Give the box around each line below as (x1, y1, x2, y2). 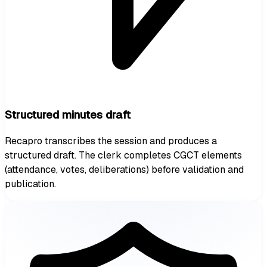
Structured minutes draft (5, 107, 131, 122)
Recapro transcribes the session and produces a (5, 135, 217, 148)
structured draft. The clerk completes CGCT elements (5, 149, 242, 162)
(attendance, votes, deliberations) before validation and (5, 163, 244, 176)
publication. (5, 178, 56, 191)
